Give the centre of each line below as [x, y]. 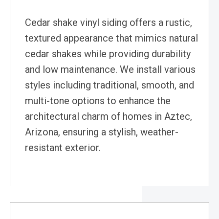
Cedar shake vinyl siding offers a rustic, [109, 23]
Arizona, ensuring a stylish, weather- [102, 132]
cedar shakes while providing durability [108, 54]
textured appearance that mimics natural [111, 38]
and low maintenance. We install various [110, 70]
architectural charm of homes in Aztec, [109, 117]
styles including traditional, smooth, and [109, 85]
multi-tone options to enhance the [98, 101]
